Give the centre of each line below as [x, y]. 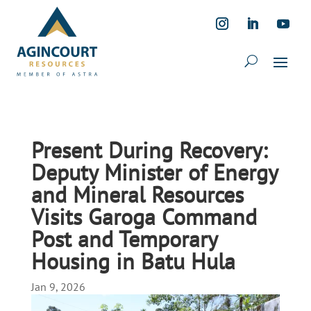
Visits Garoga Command [144, 217]
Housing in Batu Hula [133, 261]
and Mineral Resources [137, 194]
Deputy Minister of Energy [154, 172]
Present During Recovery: [149, 150]
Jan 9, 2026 [58, 287]
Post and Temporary [124, 239]
